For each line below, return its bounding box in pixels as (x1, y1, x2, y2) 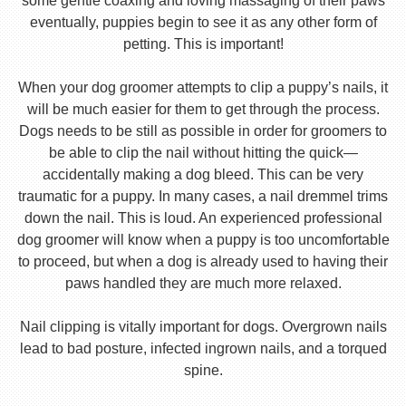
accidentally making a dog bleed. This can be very (43, 166, 363, 182)
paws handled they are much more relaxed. (64, 275, 342, 291)
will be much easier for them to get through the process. (26, 101, 380, 117)
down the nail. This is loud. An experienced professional (24, 209, 382, 226)
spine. (183, 362, 223, 378)
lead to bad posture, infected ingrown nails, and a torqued (19, 340, 387, 356)
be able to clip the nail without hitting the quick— (48, 144, 358, 160)
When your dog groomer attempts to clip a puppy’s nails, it (18, 79, 388, 95)
